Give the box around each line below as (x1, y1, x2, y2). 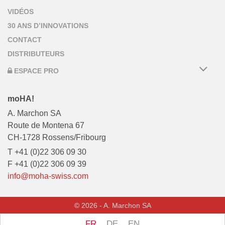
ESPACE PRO (12, 66, 59, 75)
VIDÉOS (8, 8, 34, 16)
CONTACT (8, 36, 42, 44)
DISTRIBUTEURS (8, 50, 64, 58)
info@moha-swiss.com (8, 171, 88, 180)
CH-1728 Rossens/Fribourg (8, 133, 106, 142)
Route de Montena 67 (8, 121, 84, 130)
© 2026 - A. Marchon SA (74, 201, 151, 210)
